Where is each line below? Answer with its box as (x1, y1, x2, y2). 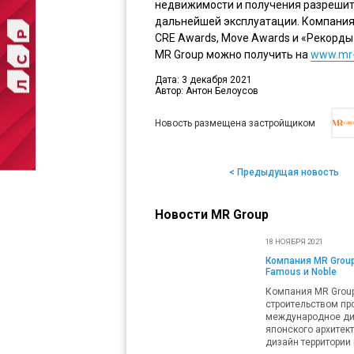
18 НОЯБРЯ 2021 (265, 236, 323, 246)
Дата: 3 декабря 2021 (155, 73, 252, 85)
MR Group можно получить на (155, 47, 311, 61)
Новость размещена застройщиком (155, 117, 315, 129)
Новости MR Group (155, 207, 269, 222)
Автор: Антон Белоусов (155, 85, 258, 96)
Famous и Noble (265, 265, 337, 277)
